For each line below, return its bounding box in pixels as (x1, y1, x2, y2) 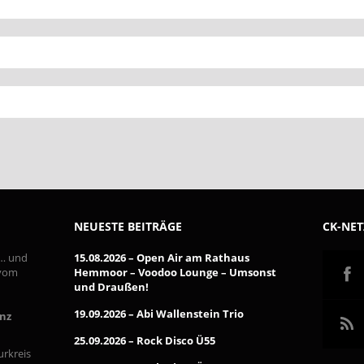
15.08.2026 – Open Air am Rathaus (73, 250, 249, 265)
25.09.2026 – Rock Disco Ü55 (73, 333, 215, 348)
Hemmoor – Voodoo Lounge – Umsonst (73, 265, 276, 279)
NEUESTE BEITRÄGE (73, 219, 182, 234)
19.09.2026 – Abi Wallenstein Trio (73, 306, 244, 321)
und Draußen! (73, 279, 149, 294)
